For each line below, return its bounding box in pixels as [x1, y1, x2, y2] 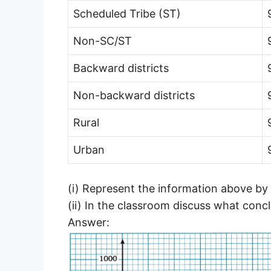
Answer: [68, 216, 109, 229]
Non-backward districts [73, 89, 195, 102]
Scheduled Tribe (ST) [73, 7, 181, 21]
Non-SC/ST [73, 34, 132, 48]
